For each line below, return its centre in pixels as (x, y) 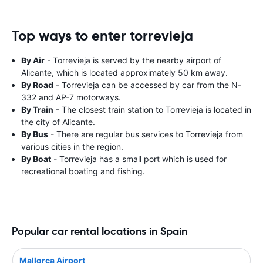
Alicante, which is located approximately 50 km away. (124, 73)
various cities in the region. (72, 146)
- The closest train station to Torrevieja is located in (152, 109)
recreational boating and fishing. (83, 171)
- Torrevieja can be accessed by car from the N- (147, 85)
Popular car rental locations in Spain (100, 231)
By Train (37, 109)
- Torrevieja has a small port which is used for (139, 159)
